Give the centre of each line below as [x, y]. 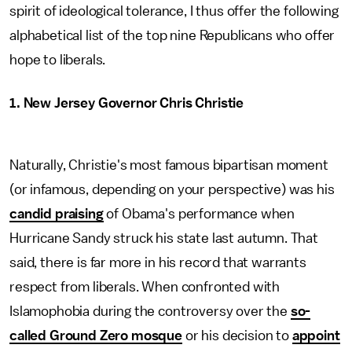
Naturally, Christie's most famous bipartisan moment [169, 165]
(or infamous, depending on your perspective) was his [172, 189]
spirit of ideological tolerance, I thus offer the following [174, 11]
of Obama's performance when [199, 214]
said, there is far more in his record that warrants [158, 262]
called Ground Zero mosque [96, 335]
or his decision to [237, 335]
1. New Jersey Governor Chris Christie [127, 103]
